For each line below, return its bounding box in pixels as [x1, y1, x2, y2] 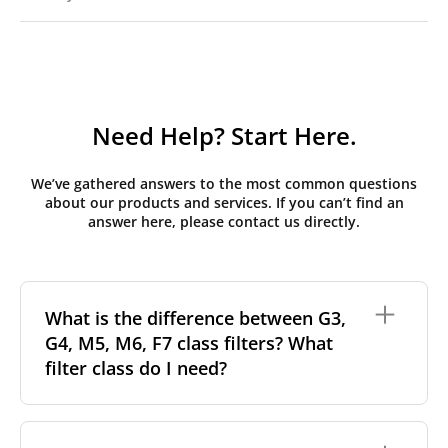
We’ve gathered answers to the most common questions [31, 174, 417, 193]
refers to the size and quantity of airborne [116, 419, 402, 439]
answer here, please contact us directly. [88, 212, 360, 231]
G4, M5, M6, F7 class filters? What [45, 330, 333, 355]
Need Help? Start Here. [91, 119, 357, 152]
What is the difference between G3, [45, 305, 346, 330]
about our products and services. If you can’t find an [44, 193, 404, 212]
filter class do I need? [45, 355, 227, 380]
